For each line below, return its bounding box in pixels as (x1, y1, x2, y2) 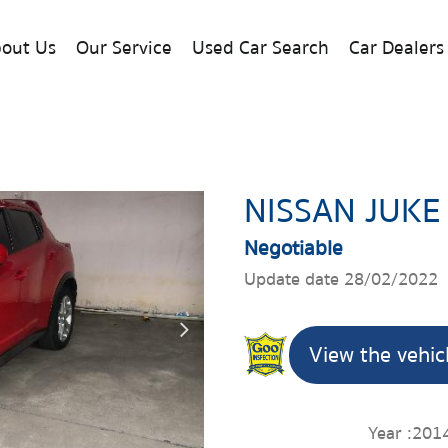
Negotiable (244, 231, 343, 265)
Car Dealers (348, 33, 444, 64)
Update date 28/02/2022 (244, 265, 438, 293)
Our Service (75, 33, 172, 64)
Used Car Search (191, 33, 329, 64)
